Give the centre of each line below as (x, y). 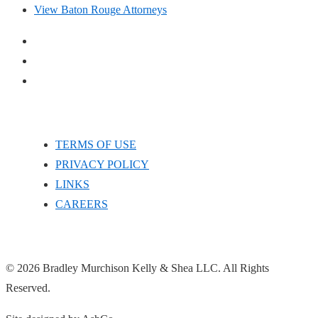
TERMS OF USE (96, 144)
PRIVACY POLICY (102, 164)
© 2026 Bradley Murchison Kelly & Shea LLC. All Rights (137, 268)
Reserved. (28, 287)
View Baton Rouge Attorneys (100, 9)
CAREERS (82, 204)
